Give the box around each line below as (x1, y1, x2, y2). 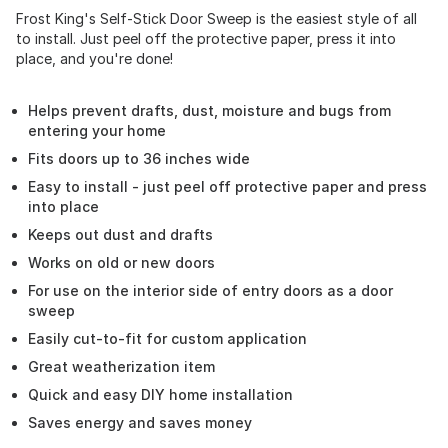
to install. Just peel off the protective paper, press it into (16, 30, 396, 47)
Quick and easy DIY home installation (28, 386, 293, 403)
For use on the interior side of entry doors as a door (28, 282, 393, 299)
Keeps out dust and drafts (28, 226, 213, 243)
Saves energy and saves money (28, 414, 252, 431)
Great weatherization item (28, 358, 215, 375)
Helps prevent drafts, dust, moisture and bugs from (28, 102, 391, 119)
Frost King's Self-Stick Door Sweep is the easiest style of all (16, 10, 417, 27)
